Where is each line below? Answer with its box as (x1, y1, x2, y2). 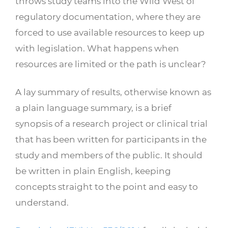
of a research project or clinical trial (52, 118, 208, 129)
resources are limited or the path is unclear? (15, 58, 206, 69)
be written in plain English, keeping (15, 165, 171, 176)
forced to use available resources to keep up (15, 26, 205, 38)
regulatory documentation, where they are (15, 11, 201, 22)
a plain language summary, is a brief (15, 102, 172, 113)
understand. (15, 196, 73, 208)
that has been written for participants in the (15, 133, 207, 145)
